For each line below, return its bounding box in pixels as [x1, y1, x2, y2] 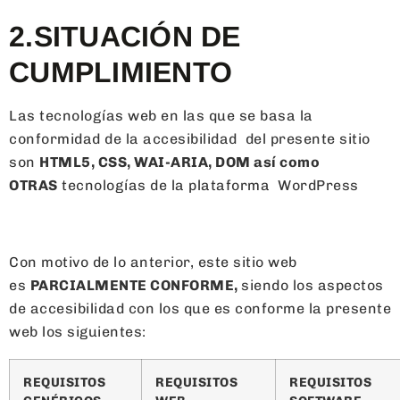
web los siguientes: [9, 322, 146, 340]
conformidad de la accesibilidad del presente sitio [9, 129, 371, 147]
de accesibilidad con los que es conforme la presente [9, 299, 391, 317]
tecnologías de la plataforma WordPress [57, 176, 359, 194]
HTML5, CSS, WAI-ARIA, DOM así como [39, 153, 320, 171]
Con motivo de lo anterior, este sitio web [9, 253, 297, 271]
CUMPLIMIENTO [9, 55, 232, 88]
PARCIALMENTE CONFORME [29, 276, 234, 294]
